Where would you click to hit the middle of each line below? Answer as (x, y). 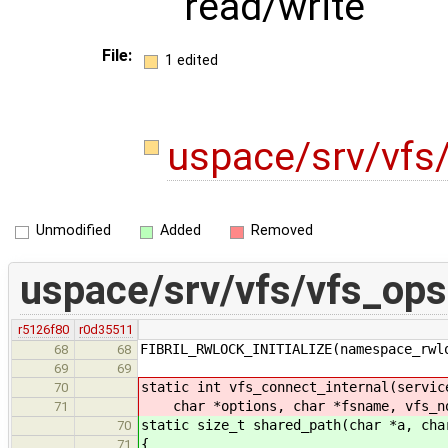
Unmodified (73, 231)
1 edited (191, 60)
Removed (281, 231)
